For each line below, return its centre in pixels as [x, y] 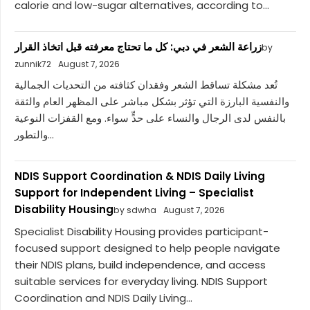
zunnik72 [33, 64]
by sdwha [135, 210]
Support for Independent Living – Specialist [134, 193]
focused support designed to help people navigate [147, 248]
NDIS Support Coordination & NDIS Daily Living [140, 176]
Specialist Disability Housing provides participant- [142, 231]
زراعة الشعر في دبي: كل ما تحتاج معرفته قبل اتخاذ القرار [138, 46]
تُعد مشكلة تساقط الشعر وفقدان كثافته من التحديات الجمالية [146, 85]
